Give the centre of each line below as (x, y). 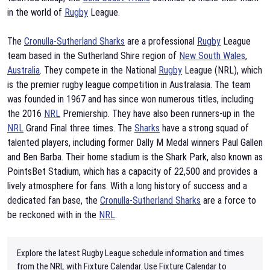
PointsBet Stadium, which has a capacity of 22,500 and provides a (132, 171)
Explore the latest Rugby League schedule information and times (130, 253)
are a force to (228, 200)
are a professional (161, 41)
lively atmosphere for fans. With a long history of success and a (127, 186)
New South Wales (212, 56)
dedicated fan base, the (54, 200)
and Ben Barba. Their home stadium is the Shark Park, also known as (135, 157)
